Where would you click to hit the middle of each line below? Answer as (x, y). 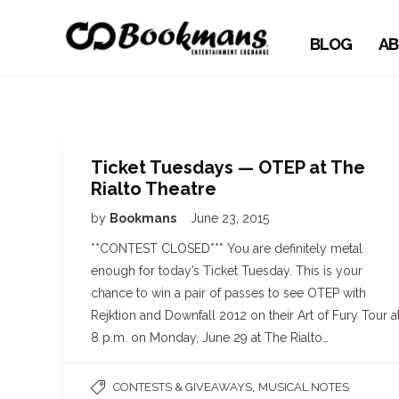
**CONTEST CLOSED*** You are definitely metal (227, 248)
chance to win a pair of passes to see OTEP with (228, 293)
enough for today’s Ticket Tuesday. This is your (227, 271)
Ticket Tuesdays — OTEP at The (228, 167)
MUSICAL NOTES (304, 387)
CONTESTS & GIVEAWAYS (183, 387)
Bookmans (144, 218)
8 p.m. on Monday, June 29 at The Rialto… (210, 338)
